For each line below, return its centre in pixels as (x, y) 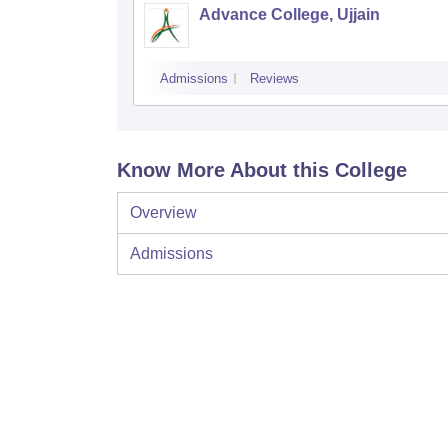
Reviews (274, 79)
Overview (163, 213)
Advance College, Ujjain (289, 15)
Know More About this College (262, 170)
